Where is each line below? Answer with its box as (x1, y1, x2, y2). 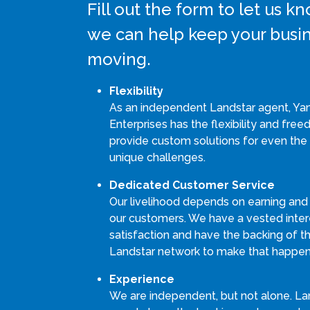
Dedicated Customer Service (109, 179, 275, 192)
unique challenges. (109, 151, 206, 164)
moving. (87, 49, 151, 69)
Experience (109, 273, 174, 286)
